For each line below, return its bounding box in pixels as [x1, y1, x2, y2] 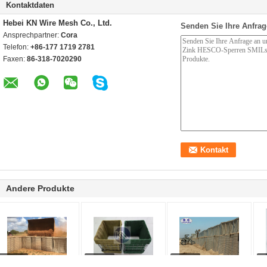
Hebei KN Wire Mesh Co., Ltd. [3, 18, 112, 27]
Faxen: [3, 55, 27, 63]
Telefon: [3, 43, 30, 51]
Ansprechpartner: [3, 31, 61, 39]
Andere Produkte [6, 184, 74, 193]
